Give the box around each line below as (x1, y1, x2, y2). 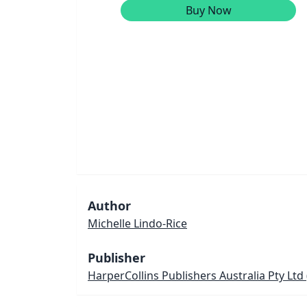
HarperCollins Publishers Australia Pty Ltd (88, 267, 304, 283)
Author (88, 197, 131, 214)
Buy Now (185, 2, 232, 18)
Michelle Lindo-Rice (88, 215, 187, 231)
